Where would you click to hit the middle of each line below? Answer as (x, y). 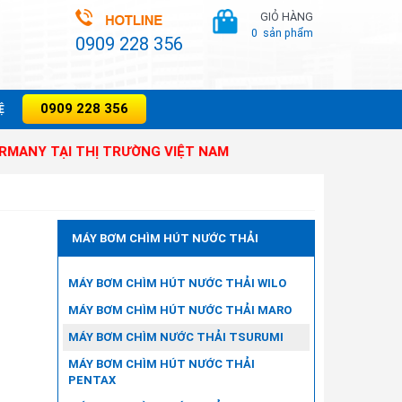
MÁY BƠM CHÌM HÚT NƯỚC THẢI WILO (177, 283)
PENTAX (92, 380)
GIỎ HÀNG (286, 17)
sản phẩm (288, 33)
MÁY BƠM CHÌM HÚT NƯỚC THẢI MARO (179, 310)
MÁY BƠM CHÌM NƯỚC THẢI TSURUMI (175, 337)
